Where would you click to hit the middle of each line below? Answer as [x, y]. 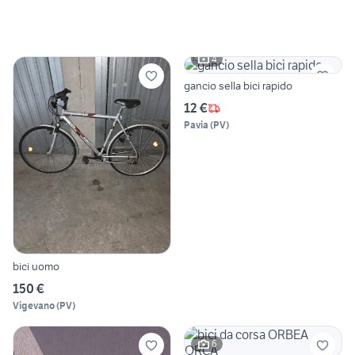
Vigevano [34, 305]
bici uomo [36, 266]
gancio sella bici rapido [238, 86]
